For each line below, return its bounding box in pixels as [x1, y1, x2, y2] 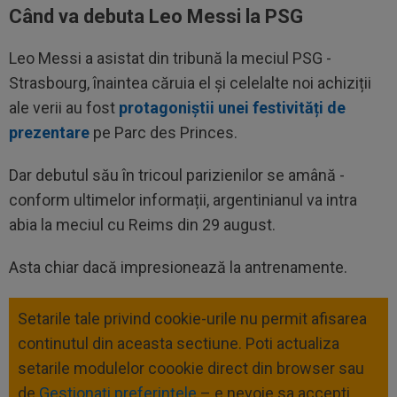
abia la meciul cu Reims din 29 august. [9, 214, 279, 234]
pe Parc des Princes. [90, 122, 237, 142]
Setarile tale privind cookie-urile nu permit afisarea [18, 308, 367, 328]
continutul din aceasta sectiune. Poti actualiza [18, 333, 339, 353]
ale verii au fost [9, 97, 119, 117]
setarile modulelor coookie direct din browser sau [18, 358, 364, 378]
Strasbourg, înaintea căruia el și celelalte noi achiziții [9, 73, 371, 92]
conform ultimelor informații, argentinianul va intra [9, 190, 357, 209]
